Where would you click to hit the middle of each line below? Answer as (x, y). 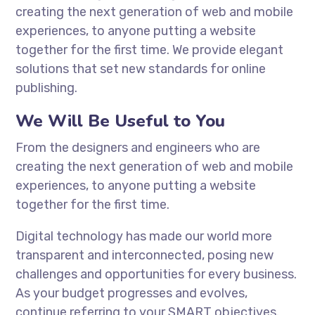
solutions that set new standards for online (141, 69)
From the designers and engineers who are (138, 148)
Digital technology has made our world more (144, 236)
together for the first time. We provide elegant (150, 50)
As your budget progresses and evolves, (132, 293)
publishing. (47, 88)
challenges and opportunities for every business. (156, 274)
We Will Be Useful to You (121, 121)
